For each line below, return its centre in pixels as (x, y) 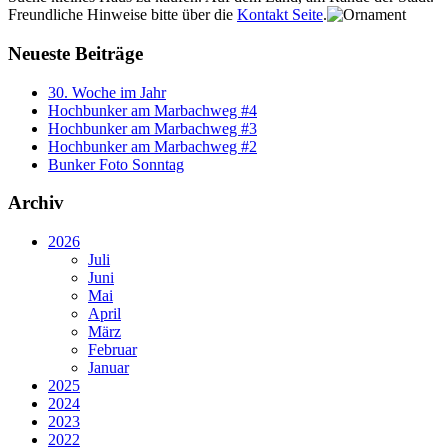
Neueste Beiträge (75, 53)
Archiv (36, 203)
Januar (108, 367)
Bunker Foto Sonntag (116, 164)
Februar (112, 349)
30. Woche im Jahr (107, 92)
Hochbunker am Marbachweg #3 (152, 128)
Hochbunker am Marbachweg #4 (152, 110)
